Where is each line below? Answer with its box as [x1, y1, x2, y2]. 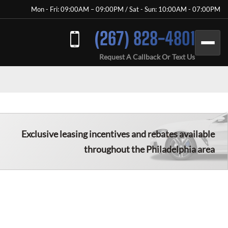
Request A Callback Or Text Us [99, 52, 195, 61]
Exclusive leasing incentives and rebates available [21, 128, 215, 139]
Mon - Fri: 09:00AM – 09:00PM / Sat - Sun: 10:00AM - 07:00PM [31, 5, 220, 13]
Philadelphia [146, 144, 196, 155]
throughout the [84, 144, 146, 155]
